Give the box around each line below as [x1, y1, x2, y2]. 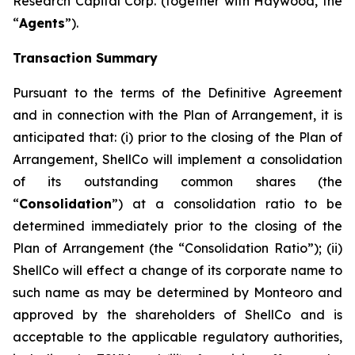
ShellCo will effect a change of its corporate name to [13, 262, 342, 278]
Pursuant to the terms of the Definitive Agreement [13, 85, 342, 101]
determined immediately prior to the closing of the [13, 218, 342, 234]
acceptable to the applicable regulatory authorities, [13, 329, 342, 345]
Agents [19, 15, 65, 31]
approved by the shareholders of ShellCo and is [13, 307, 342, 323]
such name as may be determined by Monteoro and [13, 284, 342, 300]
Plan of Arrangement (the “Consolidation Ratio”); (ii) [13, 240, 342, 256]
